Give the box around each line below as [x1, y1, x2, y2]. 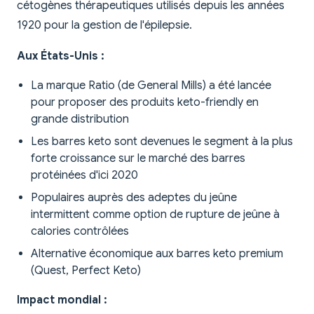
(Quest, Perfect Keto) [31, 264, 141, 278]
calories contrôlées [31, 224, 129, 239]
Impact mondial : [17, 293, 107, 308]
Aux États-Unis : [17, 49, 104, 64]
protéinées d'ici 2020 [31, 168, 138, 183]
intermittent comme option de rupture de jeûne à [31, 207, 280, 222]
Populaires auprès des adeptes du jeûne [31, 191, 237, 205]
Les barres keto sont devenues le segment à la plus [31, 135, 293, 149]
